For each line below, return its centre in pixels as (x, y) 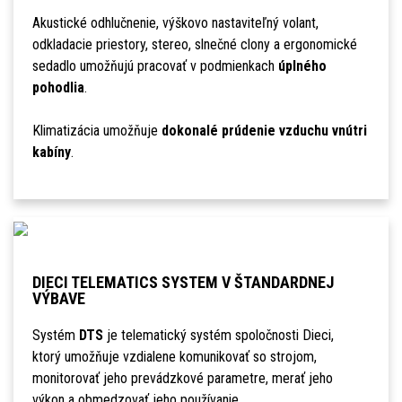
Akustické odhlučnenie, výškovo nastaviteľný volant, (175, 23)
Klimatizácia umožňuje (96, 131)
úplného (302, 66)
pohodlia (58, 88)
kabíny (51, 153)
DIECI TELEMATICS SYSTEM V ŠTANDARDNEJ (183, 283)
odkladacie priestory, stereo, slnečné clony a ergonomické (194, 45)
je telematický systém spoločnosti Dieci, (218, 336)
